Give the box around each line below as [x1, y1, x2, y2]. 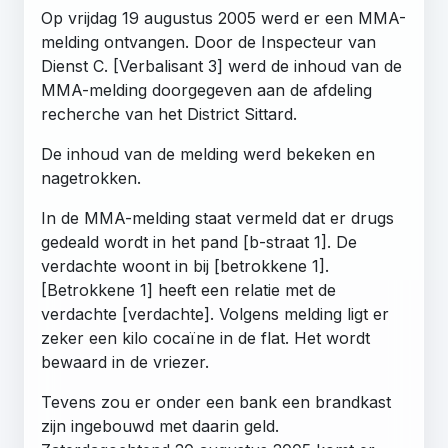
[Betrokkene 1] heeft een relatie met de [41, 279, 336, 300]
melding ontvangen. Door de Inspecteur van [41, 31, 376, 52]
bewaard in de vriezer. [41, 351, 209, 372]
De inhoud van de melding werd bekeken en [41, 143, 375, 164]
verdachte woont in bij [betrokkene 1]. [41, 255, 329, 276]
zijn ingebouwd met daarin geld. [41, 415, 279, 436]
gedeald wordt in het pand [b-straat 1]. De [41, 231, 357, 252]
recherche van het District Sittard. [41, 103, 297, 124]
